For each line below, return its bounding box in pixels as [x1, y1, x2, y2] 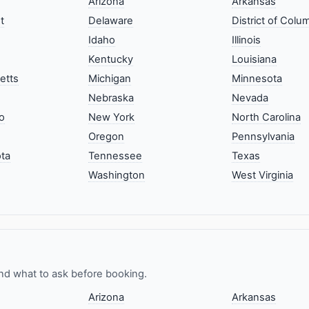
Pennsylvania [231, 130, 295, 143]
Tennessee [88, 150, 143, 163]
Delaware [88, 14, 134, 28]
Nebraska [88, 92, 134, 105]
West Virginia [231, 169, 293, 182]
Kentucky [88, 53, 134, 66]
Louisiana [231, 53, 277, 66]
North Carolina [231, 111, 301, 124]
